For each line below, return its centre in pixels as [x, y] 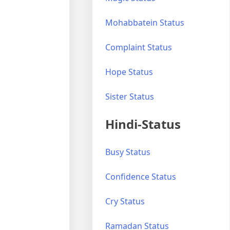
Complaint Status [139, 47]
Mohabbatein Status [145, 22]
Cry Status [125, 201]
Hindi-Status [143, 124]
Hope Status [129, 72]
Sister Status [130, 96]
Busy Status [128, 152]
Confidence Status [141, 176]
